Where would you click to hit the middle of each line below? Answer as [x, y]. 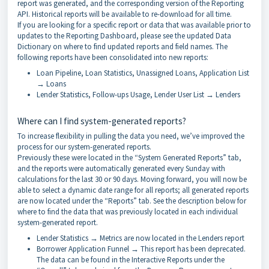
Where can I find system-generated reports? [102, 121]
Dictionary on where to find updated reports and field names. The [122, 47]
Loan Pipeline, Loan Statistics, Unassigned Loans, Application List [143, 73]
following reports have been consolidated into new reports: [113, 57]
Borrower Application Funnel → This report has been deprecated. [141, 249]
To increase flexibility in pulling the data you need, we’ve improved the [131, 136]
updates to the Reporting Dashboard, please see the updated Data [124, 36]
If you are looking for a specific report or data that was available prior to [134, 25]
